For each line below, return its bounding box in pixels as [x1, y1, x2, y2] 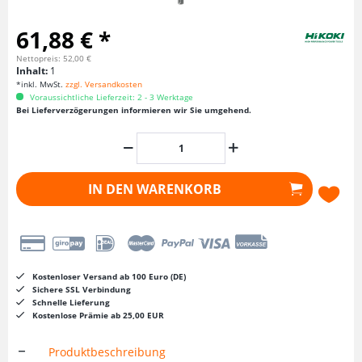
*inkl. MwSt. [16, 78, 65, 90]
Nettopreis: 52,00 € [16, 53, 91, 64]
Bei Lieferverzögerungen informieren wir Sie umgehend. [16, 104, 251, 116]
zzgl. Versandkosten [65, 78, 142, 90]
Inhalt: [16, 64, 50, 78]
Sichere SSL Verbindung [32, 284, 131, 295]
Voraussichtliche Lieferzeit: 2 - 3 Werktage [27, 91, 193, 103]
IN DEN [88, 180, 134, 198]
